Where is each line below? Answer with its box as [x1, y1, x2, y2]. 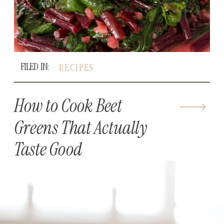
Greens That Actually [14, 115, 147, 139]
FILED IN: [20, 60, 51, 73]
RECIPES [58, 61, 94, 74]
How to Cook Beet [14, 94, 122, 118]
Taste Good [14, 137, 82, 161]
